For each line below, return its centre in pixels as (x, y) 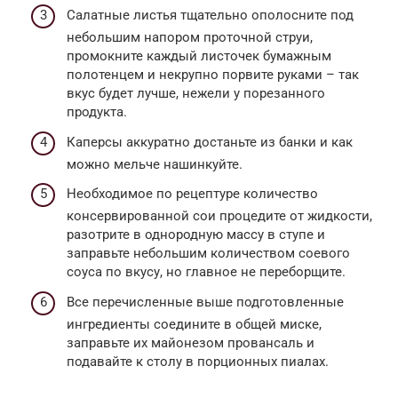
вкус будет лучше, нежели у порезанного (196, 94)
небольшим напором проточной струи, (190, 38)
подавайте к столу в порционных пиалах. (198, 361)
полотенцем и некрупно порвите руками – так (213, 75)
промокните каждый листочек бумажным (199, 56)
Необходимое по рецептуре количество (192, 194)
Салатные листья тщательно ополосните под (210, 16)
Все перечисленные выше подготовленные (205, 302)
